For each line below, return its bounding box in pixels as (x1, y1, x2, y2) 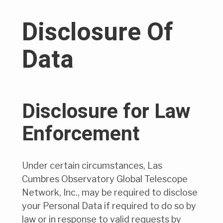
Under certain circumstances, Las (22, 160, 162, 171)
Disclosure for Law (22, 97, 191, 127)
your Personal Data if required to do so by (22, 201, 196, 212)
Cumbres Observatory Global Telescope (22, 174, 188, 185)
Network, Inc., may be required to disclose (22, 187, 198, 198)
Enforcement (22, 119, 139, 149)
